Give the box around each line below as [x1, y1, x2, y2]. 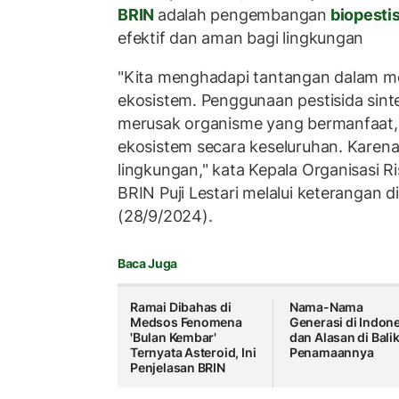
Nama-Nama [289, 299, 363, 315]
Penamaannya [289, 345, 374, 361]
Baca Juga [118, 256, 177, 272]
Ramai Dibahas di [130, 299, 232, 315]
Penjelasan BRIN [130, 360, 225, 376]
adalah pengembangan [157, 5, 327, 25]
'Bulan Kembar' [130, 330, 217, 346]
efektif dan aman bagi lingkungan [118, 28, 364, 48]
